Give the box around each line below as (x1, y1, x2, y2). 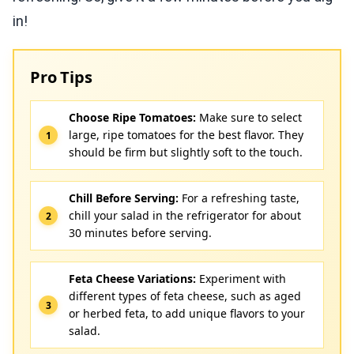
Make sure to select (196, 110, 302, 126)
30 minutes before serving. (69, 225, 212, 241)
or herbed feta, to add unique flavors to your (69, 306, 305, 322)
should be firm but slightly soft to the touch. (69, 145, 303, 160)
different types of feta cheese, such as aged (69, 288, 301, 304)
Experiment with (196, 271, 286, 287)
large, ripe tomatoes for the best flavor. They (69, 127, 303, 143)
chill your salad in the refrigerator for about (69, 208, 301, 224)
